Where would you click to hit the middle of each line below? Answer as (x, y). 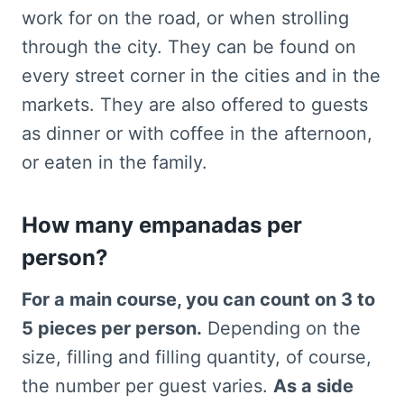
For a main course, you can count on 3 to (198, 300)
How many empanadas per (162, 225)
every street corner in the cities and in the (201, 76)
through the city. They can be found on (189, 47)
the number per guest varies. (147, 386)
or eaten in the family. (115, 163)
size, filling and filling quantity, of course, (197, 358)
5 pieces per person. (112, 329)
